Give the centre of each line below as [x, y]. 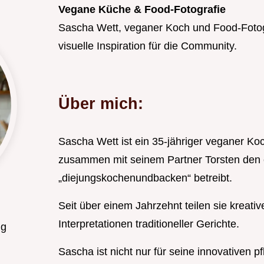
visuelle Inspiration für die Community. [148, 46]
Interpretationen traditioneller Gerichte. [150, 224]
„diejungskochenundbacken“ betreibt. [147, 178]
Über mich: [101, 103]
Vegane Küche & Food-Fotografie [142, 9]
